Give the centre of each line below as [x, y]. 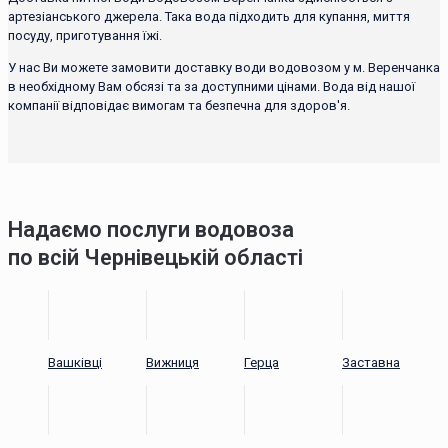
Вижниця [172, 363]
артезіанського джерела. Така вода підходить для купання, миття [209, 16]
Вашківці [75, 363]
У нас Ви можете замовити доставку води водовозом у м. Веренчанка [224, 67]
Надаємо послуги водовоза [151, 229]
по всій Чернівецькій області [155, 257]
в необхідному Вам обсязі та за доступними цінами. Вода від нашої [211, 86]
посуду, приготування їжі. [85, 35]
